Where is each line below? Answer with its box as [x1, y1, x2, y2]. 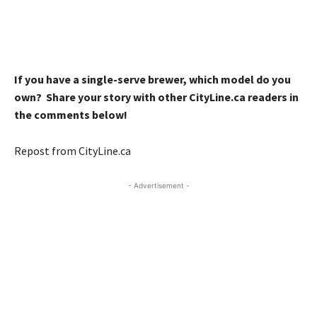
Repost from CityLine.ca [14, 143, 131, 158]
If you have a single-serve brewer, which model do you [14, 71, 291, 86]
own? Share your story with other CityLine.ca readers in [14, 89, 299, 104]
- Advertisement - [127, 180, 190, 190]
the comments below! [14, 107, 127, 122]
